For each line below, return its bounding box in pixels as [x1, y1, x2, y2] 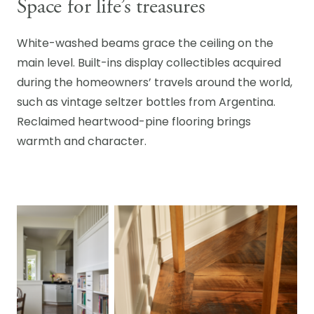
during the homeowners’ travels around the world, [17, 78, 292, 89]
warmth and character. [17, 137, 146, 148]
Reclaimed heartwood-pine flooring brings [17, 117, 251, 128]
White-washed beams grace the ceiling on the [17, 39, 273, 50]
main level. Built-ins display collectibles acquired [17, 58, 281, 69]
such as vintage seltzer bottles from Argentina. [17, 97, 275, 109]
